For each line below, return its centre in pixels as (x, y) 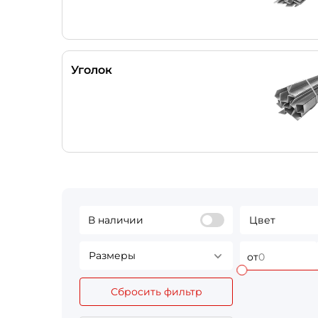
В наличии (116, 220)
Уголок (92, 70)
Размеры (112, 256)
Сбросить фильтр (156, 292)
